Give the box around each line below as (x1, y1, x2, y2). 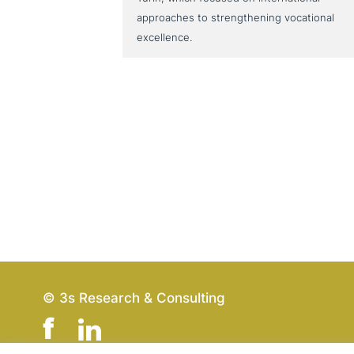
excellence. (137, 31, 193, 44)
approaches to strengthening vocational (137, 11, 335, 24)
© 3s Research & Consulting (42, 289, 225, 307)
